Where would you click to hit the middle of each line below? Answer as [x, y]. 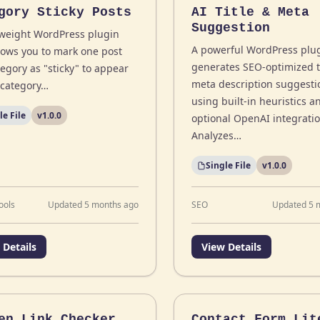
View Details [231, 247]
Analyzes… [216, 135]
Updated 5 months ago [93, 205]
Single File [228, 165]
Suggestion [230, 28]
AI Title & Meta [250, 12]
